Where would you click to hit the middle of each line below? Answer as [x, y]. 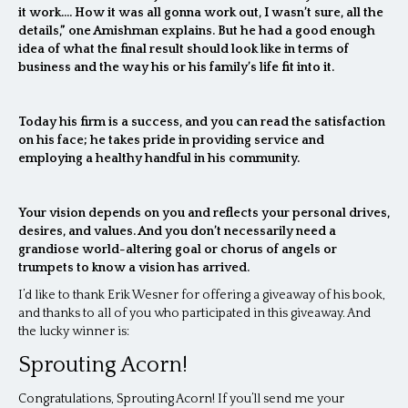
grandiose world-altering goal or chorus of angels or [178, 250]
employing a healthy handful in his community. [159, 159]
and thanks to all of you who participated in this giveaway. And [194, 314]
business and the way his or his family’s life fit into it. [176, 68]
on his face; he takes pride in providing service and [171, 141]
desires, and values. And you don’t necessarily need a [177, 232]
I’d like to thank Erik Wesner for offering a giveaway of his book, [202, 296]
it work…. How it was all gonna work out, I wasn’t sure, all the [201, 13]
